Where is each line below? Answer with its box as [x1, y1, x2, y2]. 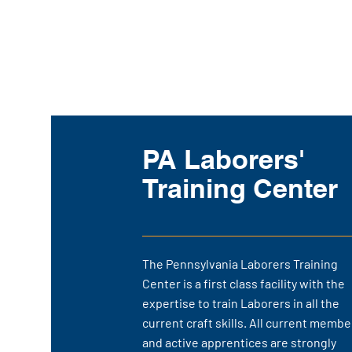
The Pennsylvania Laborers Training [142, 256, 338, 271]
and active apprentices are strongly [142, 335, 336, 350]
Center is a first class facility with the [142, 276, 345, 291]
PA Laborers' [142, 143, 305, 175]
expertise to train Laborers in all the [142, 295, 339, 310]
